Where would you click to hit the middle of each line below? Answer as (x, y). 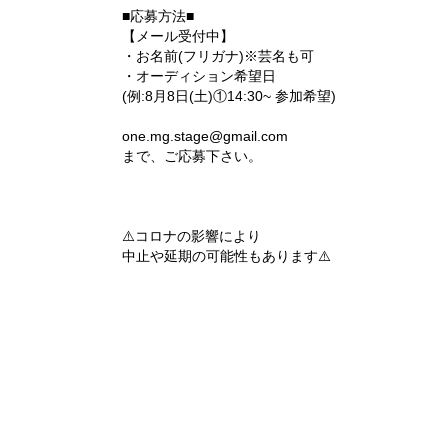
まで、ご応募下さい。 (192, 156)
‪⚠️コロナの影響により (191, 236)
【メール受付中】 (178, 36)
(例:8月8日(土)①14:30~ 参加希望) (229, 96)
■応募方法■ (158, 16)
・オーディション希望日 (199, 76)
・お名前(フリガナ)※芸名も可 (218, 56)
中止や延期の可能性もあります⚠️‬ (226, 256)
